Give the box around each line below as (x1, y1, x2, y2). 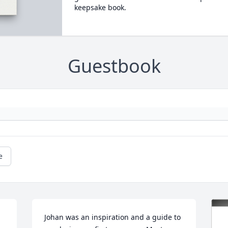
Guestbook (67, 53, 161, 79)
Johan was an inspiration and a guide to (44, 212, 181, 222)
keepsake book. (74, 3, 126, 12)
